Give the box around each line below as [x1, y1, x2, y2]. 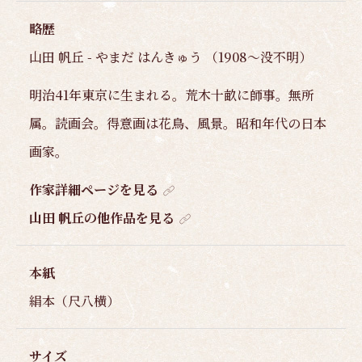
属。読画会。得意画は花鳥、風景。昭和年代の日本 [29, 113, 326, 133]
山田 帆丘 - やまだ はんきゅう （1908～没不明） [29, 47, 312, 66]
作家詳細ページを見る [29, 179, 158, 199]
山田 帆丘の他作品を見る [29, 208, 175, 227]
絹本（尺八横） [29, 291, 120, 310]
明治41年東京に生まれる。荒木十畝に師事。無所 [29, 85, 314, 104]
